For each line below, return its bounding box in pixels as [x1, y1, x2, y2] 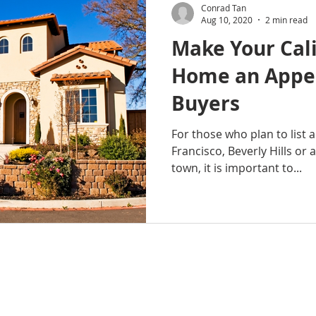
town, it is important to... [171, 160, 302, 176]
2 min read [265, 14, 308, 25]
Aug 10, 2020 [201, 14, 253, 25]
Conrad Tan [201, 1, 246, 13]
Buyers [171, 90, 240, 117]
